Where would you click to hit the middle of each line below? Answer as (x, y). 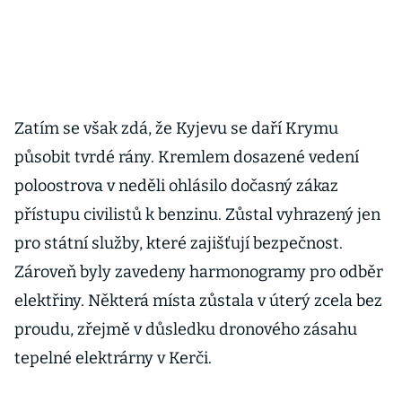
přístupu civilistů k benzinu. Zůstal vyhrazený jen (197, 215)
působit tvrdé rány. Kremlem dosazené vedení (187, 157)
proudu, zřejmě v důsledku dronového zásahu (186, 330)
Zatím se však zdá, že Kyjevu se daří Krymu (176, 129)
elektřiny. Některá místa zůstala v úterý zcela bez (198, 301)
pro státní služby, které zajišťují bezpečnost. (179, 244)
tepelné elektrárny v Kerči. (115, 358)
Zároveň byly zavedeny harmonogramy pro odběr (199, 272)
